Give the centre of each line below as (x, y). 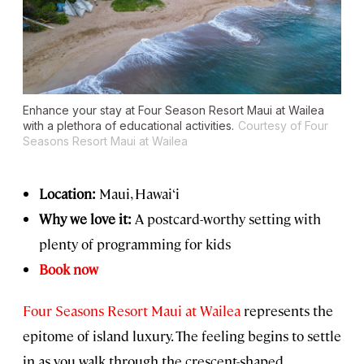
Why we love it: (85, 218)
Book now (69, 269)
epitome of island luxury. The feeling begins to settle (182, 335)
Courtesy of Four (283, 125)
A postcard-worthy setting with (226, 218)
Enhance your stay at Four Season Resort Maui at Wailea (173, 110)
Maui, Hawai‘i (138, 193)
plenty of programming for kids (135, 243)
